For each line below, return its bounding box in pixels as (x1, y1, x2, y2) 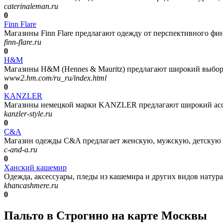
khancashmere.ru (4, 181, 58, 190)
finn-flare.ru (4, 38, 41, 47)
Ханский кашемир (4, 163, 67, 172)
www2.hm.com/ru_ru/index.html (4, 74, 107, 83)
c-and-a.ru (4, 145, 37, 154)
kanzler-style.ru (4, 110, 52, 118)
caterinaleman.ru (4, 2, 58, 11)
